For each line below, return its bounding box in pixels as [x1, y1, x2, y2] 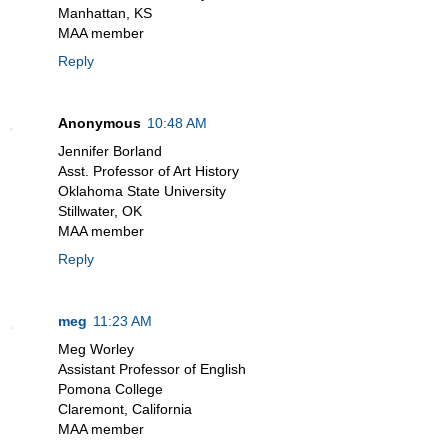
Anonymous [58, 114, 141, 131]
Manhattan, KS [58, 4, 152, 21]
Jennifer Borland [58, 142, 162, 159]
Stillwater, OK [58, 202, 142, 219]
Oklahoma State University [58, 182, 226, 199]
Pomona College [58, 380, 163, 397]
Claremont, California [58, 400, 192, 417]
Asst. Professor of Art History [58, 162, 239, 179]
